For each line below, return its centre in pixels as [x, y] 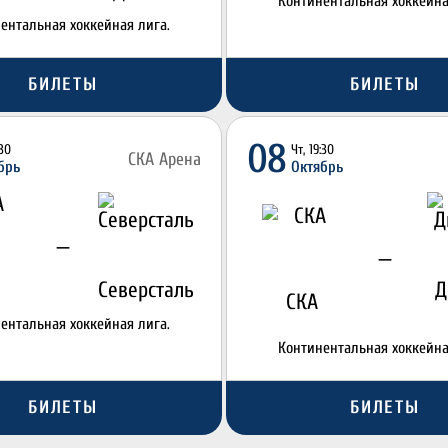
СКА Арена [164, 159]
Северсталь [146, 290]
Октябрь [317, 167]
